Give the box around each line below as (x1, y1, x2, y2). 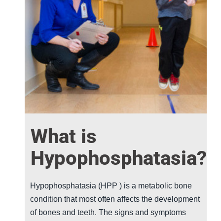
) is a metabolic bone (117, 181, 192, 190)
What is (31, 124, 97, 148)
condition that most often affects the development (30, 194, 200, 203)
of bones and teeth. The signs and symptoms (30, 208, 186, 217)
